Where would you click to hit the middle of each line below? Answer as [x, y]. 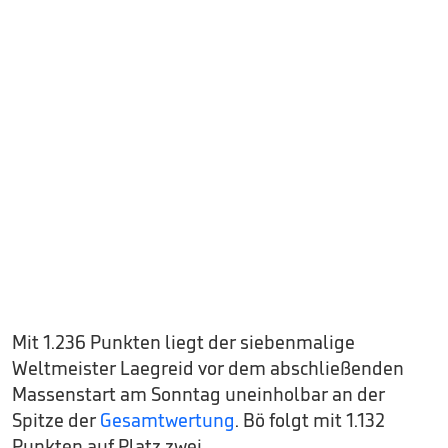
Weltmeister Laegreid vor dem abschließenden [208, 367]
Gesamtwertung [167, 419]
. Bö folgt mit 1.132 [310, 419]
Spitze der [56, 419]
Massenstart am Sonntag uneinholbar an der [198, 393]
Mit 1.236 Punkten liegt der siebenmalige [183, 341]
